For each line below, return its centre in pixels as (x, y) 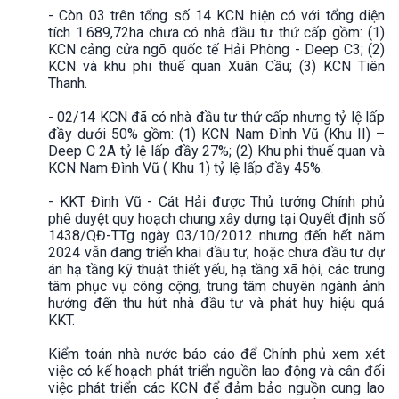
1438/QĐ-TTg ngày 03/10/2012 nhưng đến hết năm (216, 235)
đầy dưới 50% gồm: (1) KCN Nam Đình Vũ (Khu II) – (216, 134)
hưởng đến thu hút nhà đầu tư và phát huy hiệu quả (216, 303)
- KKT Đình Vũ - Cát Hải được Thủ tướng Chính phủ (216, 201)
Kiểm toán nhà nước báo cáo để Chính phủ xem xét (216, 354)
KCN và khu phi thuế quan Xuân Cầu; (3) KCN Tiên (216, 66)
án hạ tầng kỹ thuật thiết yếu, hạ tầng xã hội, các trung (216, 269)
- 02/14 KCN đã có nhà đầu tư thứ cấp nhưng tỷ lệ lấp (216, 117)
